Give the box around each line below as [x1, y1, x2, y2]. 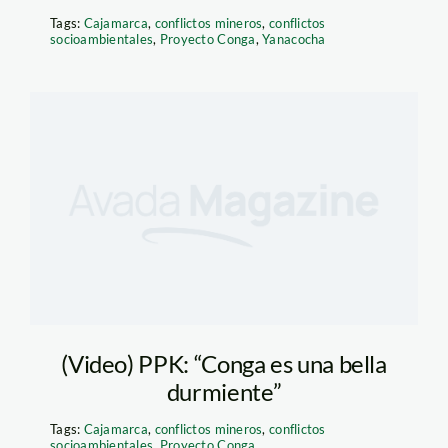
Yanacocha [262, 31, 326, 48]
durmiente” [166, 376, 282, 406]
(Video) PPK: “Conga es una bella [61, 348, 387, 378]
